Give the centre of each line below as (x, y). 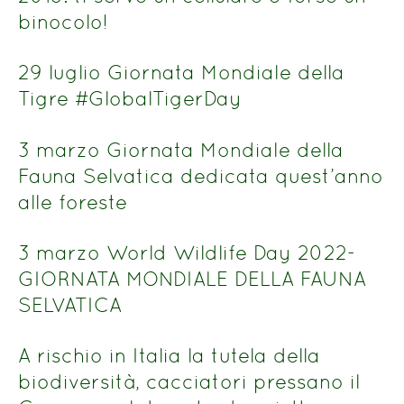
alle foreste (73, 202)
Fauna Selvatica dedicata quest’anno (201, 175)
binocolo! (63, 21)
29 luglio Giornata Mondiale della (181, 73)
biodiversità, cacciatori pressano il (189, 382)
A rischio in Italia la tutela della (169, 356)
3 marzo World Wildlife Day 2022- (187, 253)
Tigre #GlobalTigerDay (130, 99)
